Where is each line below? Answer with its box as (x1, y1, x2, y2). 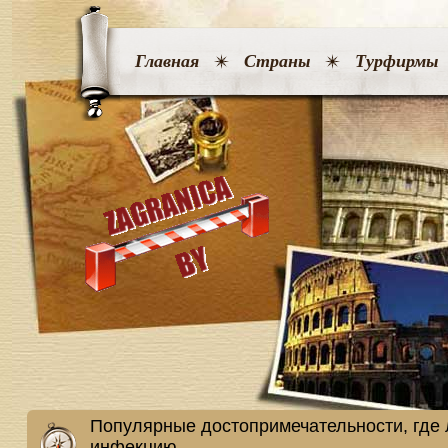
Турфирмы (354, 51, 438, 71)
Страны (243, 51, 310, 71)
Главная (134, 51, 199, 71)
